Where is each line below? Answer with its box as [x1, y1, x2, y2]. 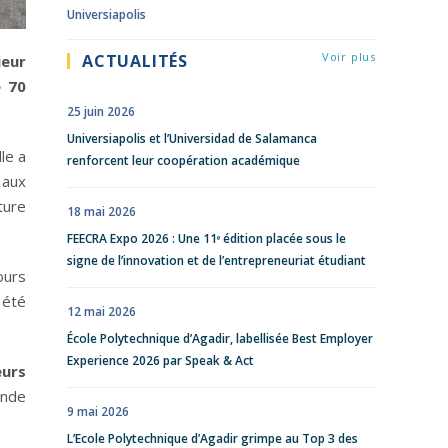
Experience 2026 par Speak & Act [67, 352, 254, 369]
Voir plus [321, 49, 376, 64]
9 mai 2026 [67, 403, 129, 420]
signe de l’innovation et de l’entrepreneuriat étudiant [67, 252, 366, 269]
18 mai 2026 [67, 203, 136, 220]
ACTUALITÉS [82, 50, 188, 72]
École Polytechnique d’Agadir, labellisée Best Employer [67, 330, 373, 347]
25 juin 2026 [67, 103, 135, 120]
